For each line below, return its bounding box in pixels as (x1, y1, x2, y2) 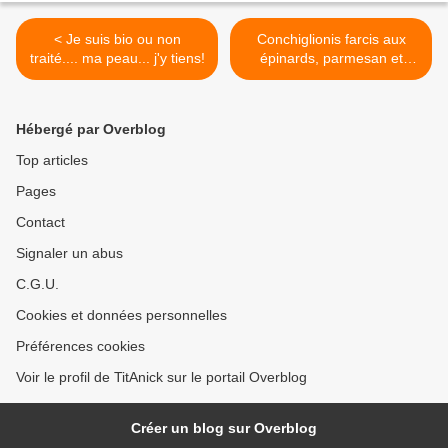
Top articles (16, 152, 88, 169)
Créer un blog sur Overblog (131, 420, 317, 437)
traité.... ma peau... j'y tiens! (29, 50, 205, 67)
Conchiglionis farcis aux (256, 31, 406, 48)
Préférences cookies (16, 338, 145, 355)
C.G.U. (16, 276, 59, 293)
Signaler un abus (16, 245, 123, 262)
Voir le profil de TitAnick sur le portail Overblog (16, 369, 307, 386)
